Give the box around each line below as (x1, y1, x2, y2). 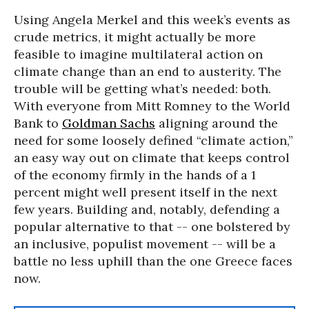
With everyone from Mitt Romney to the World (14, 98, 290, 114)
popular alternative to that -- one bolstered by (14, 219, 290, 235)
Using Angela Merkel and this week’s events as (14, 12, 290, 28)
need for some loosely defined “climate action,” (14, 132, 293, 148)
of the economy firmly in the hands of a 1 (14, 167, 256, 183)
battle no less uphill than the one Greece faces (14, 253, 292, 269)
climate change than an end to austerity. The (14, 63, 281, 79)
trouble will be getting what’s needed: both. (14, 81, 271, 97)
